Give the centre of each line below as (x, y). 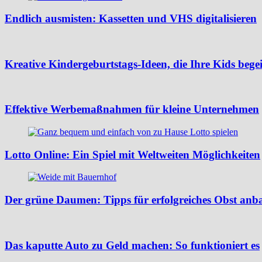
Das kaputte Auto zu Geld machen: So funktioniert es (132, 245)
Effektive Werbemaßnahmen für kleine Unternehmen (132, 109)
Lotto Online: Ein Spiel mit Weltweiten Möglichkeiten (132, 154)
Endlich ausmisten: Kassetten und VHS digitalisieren (131, 19)
